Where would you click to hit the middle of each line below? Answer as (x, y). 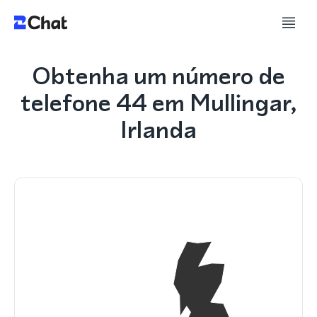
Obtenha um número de (158, 76)
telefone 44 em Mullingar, (158, 103)
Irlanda (158, 129)
